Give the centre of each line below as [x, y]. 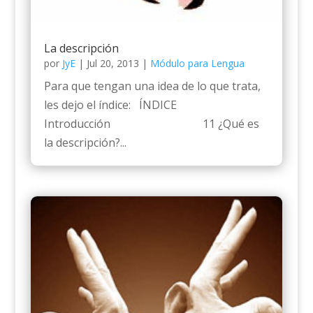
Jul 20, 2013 [112, 64]
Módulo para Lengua [197, 64]
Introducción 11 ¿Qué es [151, 124]
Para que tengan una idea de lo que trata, [152, 86]
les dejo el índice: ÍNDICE [110, 105]
